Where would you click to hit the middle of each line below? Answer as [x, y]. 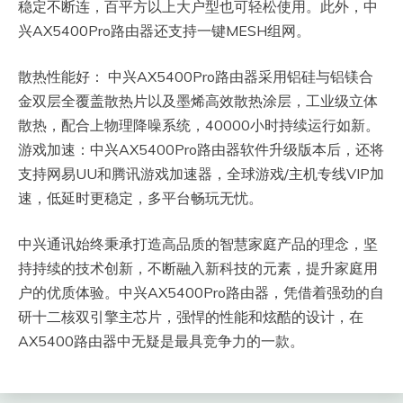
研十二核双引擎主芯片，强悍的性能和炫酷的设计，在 [191, 316]
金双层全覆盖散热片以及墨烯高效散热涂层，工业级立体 [198, 100]
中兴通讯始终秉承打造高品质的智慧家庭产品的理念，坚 [198, 243]
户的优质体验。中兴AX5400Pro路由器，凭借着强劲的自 [201, 292]
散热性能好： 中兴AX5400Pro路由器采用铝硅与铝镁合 [196, 76]
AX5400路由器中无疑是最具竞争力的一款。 [161, 340]
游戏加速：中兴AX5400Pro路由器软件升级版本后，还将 [201, 149]
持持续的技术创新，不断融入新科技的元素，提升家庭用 [198, 268]
